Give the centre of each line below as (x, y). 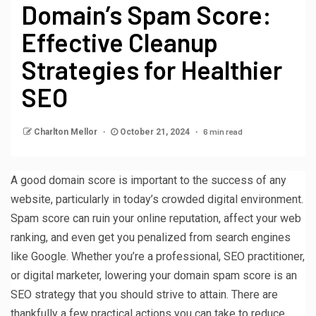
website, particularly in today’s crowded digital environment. (157, 199)
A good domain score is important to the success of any (148, 180)
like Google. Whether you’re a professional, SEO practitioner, (158, 256)
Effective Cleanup (120, 42)
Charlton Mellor (67, 132)
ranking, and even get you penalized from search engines (151, 237)
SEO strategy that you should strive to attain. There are (144, 294)
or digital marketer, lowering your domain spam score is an (154, 275)
